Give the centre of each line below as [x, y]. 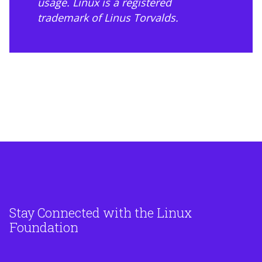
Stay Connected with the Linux [101, 213]
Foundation [44, 227]
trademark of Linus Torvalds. [108, 18]
